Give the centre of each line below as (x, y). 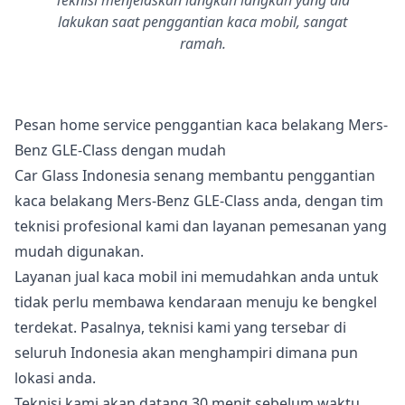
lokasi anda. (55, 378)
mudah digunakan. (79, 251)
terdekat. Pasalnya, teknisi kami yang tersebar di (180, 327)
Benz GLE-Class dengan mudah (120, 150)
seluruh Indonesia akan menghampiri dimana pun (186, 353)
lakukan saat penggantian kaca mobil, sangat (202, 22)
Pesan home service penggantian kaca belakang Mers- (201, 125)
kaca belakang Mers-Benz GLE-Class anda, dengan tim (199, 201)
